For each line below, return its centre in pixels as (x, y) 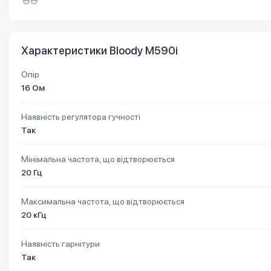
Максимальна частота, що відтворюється (103, 201)
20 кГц (34, 214)
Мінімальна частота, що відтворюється (98, 159)
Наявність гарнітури (60, 243)
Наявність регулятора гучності (81, 116)
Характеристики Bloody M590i (100, 50)
